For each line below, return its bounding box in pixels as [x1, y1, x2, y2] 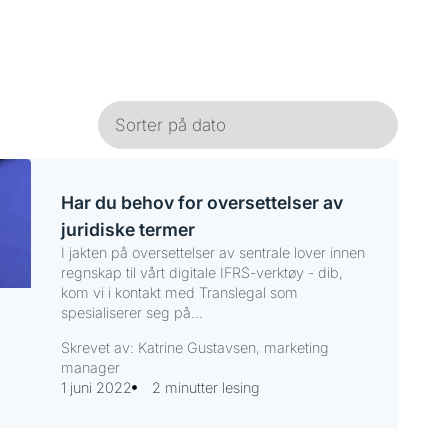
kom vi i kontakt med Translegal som [60, 284, 298, 302]
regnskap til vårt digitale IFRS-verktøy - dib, [60, 264, 343, 282]
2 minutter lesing [151, 378, 260, 396]
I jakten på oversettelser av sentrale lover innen [60, 244, 365, 262]
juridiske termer [60, 219, 195, 241]
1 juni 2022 [60, 378, 132, 396]
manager [60, 358, 120, 376]
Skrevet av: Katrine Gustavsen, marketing [60, 338, 329, 356]
